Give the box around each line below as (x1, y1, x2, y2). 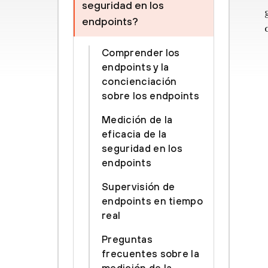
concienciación (102, 75, 177, 87)
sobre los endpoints (102, 90, 200, 102)
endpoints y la (102, 61, 169, 73)
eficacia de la (102, 128, 167, 140)
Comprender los (102, 47, 180, 59)
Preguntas (102, 233, 153, 245)
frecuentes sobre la (102, 248, 200, 260)
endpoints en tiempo (102, 195, 203, 207)
